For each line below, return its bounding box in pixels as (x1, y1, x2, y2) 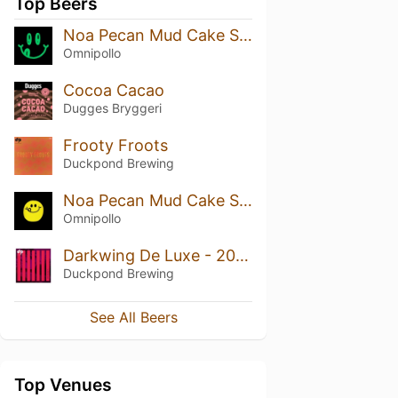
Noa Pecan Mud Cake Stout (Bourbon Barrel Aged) (238, 190, 252, 210)
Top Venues (14, 374, 112, 396)
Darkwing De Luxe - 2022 (235, 245, 249, 265)
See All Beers (89, 308, 178, 327)
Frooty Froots (62, 135, 168, 155)
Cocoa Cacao (62, 80, 164, 99)
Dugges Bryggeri (62, 99, 162, 115)
